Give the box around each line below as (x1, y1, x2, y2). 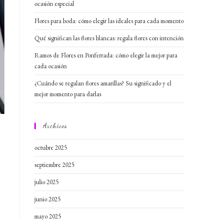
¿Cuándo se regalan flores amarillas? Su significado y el (34, 79, 171, 87)
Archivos (43, 122, 67, 130)
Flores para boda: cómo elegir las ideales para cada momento (34, 17, 184, 25)
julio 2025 (34, 178, 58, 186)
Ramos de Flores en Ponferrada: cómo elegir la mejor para (34, 51, 177, 59)
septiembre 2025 (34, 161, 74, 169)
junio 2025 (34, 195, 60, 203)
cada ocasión (34, 62, 67, 70)
